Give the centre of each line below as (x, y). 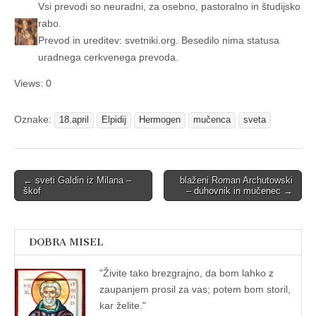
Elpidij (114, 120)
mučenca (212, 120)
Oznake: (34, 120)
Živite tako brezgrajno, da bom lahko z (188, 273)
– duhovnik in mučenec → (239, 191)
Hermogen (160, 120)
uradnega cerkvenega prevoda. (108, 57)
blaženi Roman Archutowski (236, 181)
